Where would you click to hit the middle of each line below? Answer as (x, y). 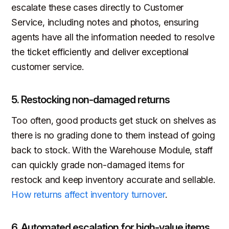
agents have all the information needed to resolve (113, 37)
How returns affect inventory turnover (88, 195)
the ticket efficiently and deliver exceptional (100, 52)
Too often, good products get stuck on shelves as (114, 121)
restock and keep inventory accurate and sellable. (113, 180)
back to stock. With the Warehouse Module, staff (112, 150)
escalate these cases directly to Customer (98, 8)
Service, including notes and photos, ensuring (105, 22)
